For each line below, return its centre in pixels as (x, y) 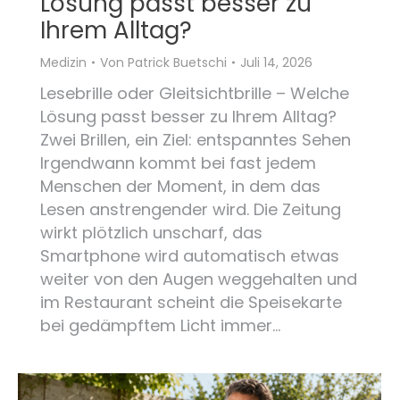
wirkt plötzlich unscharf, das (151, 232)
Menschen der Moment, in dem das (180, 186)
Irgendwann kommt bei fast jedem (178, 162)
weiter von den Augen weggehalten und (199, 279)
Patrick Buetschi (177, 62)
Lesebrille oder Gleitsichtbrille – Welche (195, 93)
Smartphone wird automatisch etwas (190, 255)
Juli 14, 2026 (276, 62)
